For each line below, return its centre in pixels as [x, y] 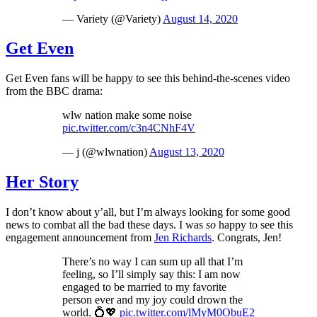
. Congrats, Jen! [247, 238]
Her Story [42, 182]
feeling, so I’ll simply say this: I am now [151, 275]
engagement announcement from [80, 238]
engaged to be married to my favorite [144, 287]
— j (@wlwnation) [106, 152]
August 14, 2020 [200, 18]
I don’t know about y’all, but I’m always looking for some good [148, 212]
